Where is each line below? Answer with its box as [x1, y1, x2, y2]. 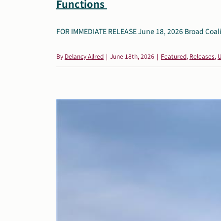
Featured [161, 51, 186, 60]
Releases [189, 51, 215, 60]
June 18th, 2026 [110, 51, 154, 60]
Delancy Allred [65, 51, 104, 60]
